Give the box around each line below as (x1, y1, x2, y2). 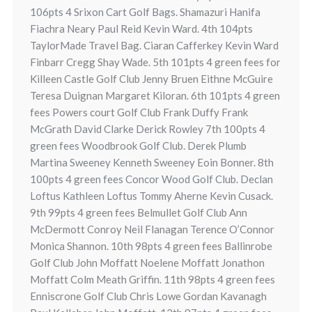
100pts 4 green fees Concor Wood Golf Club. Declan (29, 173, 273, 185)
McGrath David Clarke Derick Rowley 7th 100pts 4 (29, 123, 265, 135)
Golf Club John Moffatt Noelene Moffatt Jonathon (29, 256, 265, 269)
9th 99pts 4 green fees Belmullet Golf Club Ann (29, 206, 247, 219)
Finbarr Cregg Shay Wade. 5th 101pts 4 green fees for (29, 56, 281, 68)
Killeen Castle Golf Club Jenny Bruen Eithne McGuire (29, 72, 273, 85)
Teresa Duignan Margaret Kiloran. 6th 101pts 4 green (29, 89, 280, 102)
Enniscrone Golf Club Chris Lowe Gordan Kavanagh (29, 290, 267, 302)
